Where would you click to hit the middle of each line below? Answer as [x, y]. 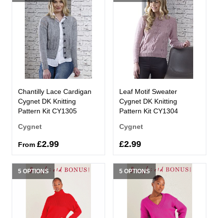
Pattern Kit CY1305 [47, 111]
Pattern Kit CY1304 [149, 111]
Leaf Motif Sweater [148, 91]
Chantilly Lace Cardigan [55, 91]
